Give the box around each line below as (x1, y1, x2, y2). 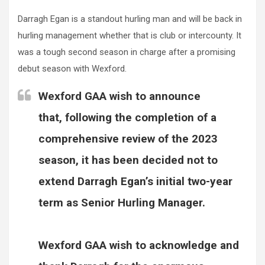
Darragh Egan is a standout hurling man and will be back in (18, 14, 242, 25)
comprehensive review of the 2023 (38, 132, 218, 146)
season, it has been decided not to (38, 153, 218, 167)
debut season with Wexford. (18, 63, 127, 75)
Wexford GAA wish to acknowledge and (38, 238, 239, 253)
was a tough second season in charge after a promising (18, 47, 235, 58)
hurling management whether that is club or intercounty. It (18, 30, 241, 41)
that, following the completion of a (38, 111, 216, 125)
